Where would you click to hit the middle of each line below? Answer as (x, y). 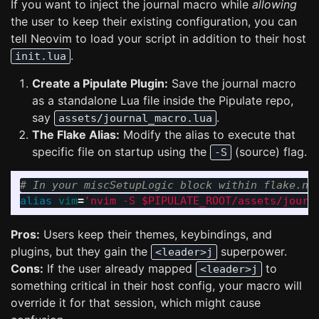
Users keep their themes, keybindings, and (156, 234)
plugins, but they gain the (81, 251)
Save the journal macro (232, 83)
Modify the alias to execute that (208, 135)
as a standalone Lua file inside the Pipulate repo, (163, 100)
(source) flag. (269, 152)
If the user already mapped (120, 268)
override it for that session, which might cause (136, 303)
